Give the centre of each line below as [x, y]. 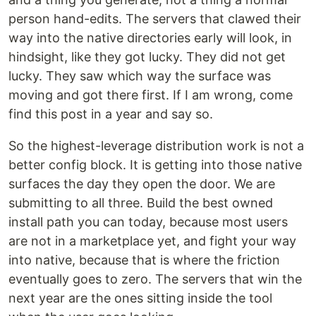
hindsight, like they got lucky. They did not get [147, 57]
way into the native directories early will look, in [150, 38]
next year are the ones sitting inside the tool [140, 298]
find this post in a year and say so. [111, 114]
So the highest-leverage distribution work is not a [156, 146]
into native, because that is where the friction [144, 260]
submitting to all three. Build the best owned [141, 203]
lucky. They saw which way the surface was [140, 76]
